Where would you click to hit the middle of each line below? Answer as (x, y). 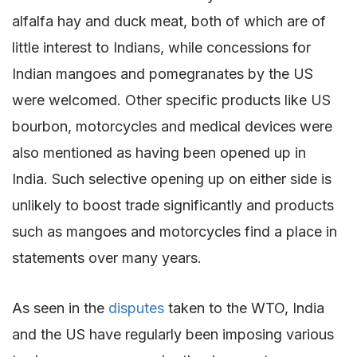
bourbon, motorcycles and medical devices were (172, 126)
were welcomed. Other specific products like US (171, 100)
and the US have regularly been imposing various (173, 334)
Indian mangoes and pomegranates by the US (163, 73)
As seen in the (60, 308)
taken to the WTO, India (244, 308)
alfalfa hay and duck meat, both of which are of (169, 21)
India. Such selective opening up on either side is (172, 178)
